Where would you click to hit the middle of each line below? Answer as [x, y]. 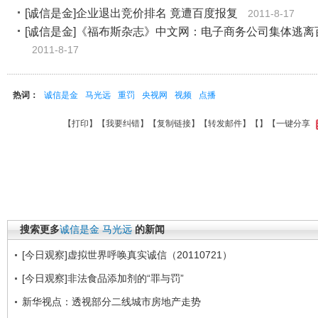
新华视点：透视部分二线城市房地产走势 [111, 302]
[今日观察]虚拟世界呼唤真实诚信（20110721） [127, 255]
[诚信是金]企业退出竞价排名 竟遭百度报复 [131, 13]
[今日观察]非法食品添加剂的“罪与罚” [103, 278]
